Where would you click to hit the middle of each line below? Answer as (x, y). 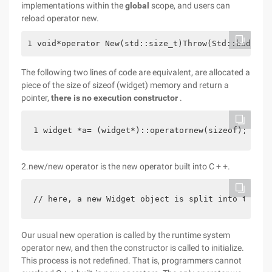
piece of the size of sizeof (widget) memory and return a (125, 85)
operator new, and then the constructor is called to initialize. (133, 248)
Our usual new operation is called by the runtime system (126, 235)
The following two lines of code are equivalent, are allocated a (136, 72)
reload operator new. (60, 18)
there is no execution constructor (114, 98)
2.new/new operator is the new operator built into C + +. (126, 166)
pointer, (36, 98)
